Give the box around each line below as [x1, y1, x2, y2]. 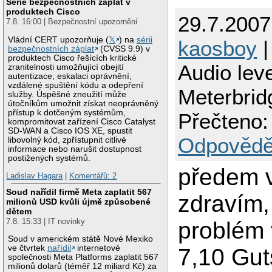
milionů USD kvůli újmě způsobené [6, 196, 151, 206]
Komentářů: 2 [69, 171, 117, 181]
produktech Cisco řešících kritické [8, 53, 137, 63]
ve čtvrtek [8, 243, 48, 253]
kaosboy [178, 36, 257, 61]
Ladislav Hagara [6, 171, 63, 181]
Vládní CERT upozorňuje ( [8, 35, 109, 44]
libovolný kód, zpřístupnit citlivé [8, 135, 127, 144]
